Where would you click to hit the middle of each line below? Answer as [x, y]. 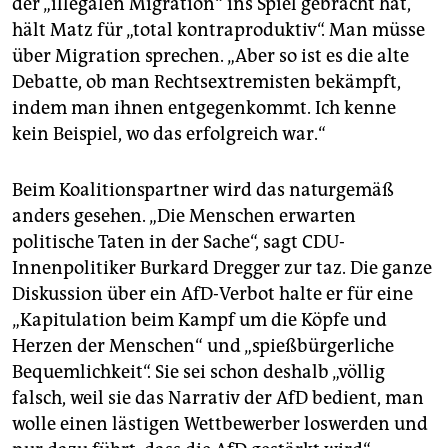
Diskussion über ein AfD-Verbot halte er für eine [212, 294]
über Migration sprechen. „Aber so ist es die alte [210, 56]
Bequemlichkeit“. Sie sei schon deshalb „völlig [198, 372]
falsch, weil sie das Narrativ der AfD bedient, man [218, 398]
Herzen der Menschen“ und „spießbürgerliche [203, 346]
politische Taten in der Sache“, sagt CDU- [178, 242]
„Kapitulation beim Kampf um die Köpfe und [199, 320]
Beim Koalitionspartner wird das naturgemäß [203, 190]
